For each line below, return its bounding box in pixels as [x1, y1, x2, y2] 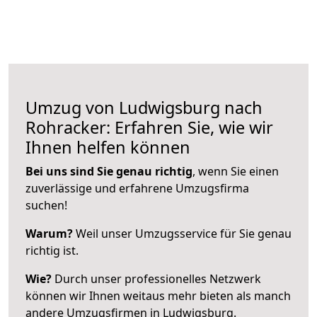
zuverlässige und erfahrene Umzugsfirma [25, 180, 249, 196]
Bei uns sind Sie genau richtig [25, 163, 192, 179]
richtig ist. [25, 242, 79, 258]
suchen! [25, 197, 67, 213]
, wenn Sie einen [192, 163, 279, 179]
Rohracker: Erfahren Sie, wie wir [25, 115, 273, 139]
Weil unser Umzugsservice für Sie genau [73, 225, 292, 241]
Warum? [25, 225, 73, 241]
